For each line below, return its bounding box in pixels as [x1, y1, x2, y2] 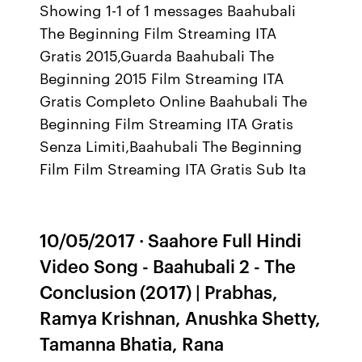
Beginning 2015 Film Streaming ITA [40, 67, 284, 88]
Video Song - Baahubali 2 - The [40, 253, 297, 278]
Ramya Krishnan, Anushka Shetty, [40, 305, 322, 330]
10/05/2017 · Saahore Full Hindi [40, 227, 302, 252]
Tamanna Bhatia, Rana [40, 330, 225, 356]
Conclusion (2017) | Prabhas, [40, 279, 279, 304]
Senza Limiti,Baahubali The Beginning [40, 135, 303, 156]
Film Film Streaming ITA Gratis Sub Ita [40, 158, 307, 179]
